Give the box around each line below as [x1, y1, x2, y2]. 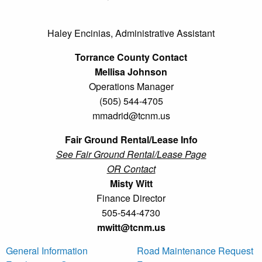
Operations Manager [88, 79, 174, 93]
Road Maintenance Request [137, 243, 253, 257]
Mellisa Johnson [95, 64, 167, 78]
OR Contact [106, 161, 156, 175]
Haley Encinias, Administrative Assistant [47, 26, 215, 40]
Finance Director [96, 191, 166, 205]
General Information [6, 243, 88, 257]
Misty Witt [109, 176, 153, 190]
